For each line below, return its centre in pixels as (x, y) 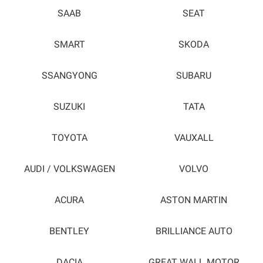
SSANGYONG (69, 75)
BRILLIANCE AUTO (194, 231)
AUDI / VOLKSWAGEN (69, 169)
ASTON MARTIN (194, 200)
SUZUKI (69, 107)
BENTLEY (69, 231)
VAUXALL (194, 138)
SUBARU (194, 75)
